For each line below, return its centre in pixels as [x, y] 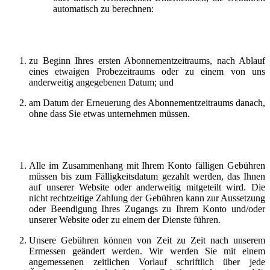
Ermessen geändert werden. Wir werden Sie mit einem [147, 251]
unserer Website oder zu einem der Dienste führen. [126, 219]
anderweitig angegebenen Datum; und [102, 82]
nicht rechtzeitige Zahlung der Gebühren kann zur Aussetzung [147, 198]
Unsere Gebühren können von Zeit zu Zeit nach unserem [147, 240]
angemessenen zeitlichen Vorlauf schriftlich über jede [147, 262]
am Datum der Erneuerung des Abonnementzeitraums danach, [147, 102]
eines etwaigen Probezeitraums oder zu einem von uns [147, 71]
